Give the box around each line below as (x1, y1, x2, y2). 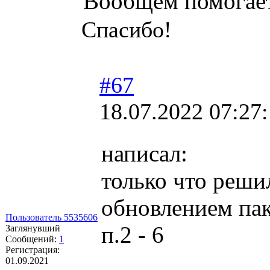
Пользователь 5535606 (5, 212, 98, 222)
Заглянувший (5, 222, 60, 233)
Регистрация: (5, 244, 60, 255)
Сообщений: (5, 233, 59, 244)
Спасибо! (81, 16, 172, 42)
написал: (101, 140, 187, 166)
